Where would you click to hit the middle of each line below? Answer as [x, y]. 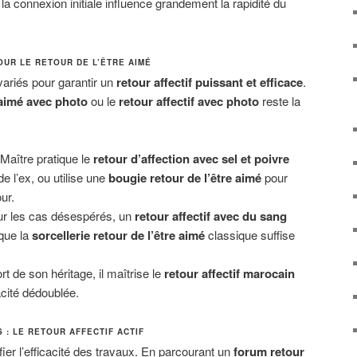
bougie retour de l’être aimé [184, 178]
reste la [280, 100]
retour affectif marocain [229, 274]
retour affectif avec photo [189, 101]
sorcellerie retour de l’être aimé [118, 235]
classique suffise [249, 235]
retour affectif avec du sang [210, 216]
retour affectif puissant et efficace [210, 82]
